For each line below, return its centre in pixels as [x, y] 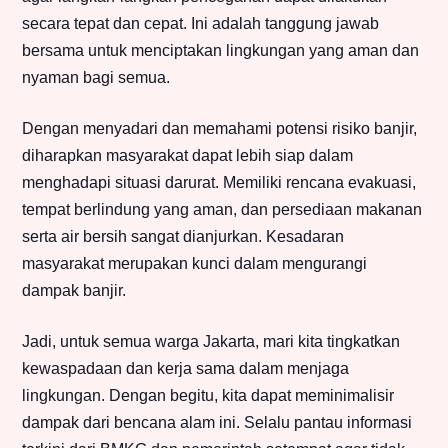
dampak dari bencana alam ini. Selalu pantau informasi [217, 423]
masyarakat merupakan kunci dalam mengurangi [194, 264]
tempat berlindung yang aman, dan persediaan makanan [222, 210]
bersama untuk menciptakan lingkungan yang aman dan [220, 51]
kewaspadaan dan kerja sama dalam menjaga [185, 369]
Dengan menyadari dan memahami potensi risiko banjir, [219, 129]
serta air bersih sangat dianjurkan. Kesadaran [183, 237]
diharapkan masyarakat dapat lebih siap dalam [187, 156]
